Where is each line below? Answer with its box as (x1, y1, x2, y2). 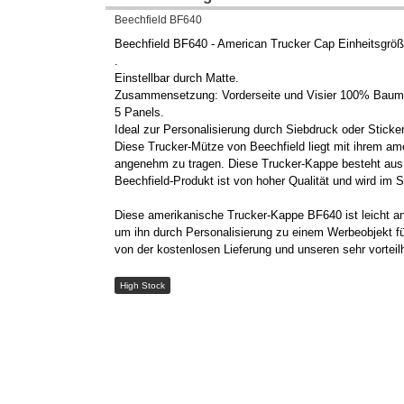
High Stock (119, 280, 165, 291)
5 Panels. (115, 106, 164, 120)
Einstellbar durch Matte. (115, 71, 239, 86)
